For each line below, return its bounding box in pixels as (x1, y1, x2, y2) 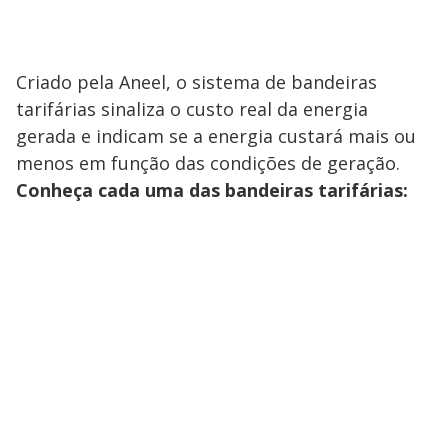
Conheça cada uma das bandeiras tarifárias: (16, 178, 408, 203)
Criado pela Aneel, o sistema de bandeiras (16, 70, 377, 95)
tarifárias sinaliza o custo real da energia (16, 97, 368, 122)
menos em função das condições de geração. (16, 151, 400, 176)
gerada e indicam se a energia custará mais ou (16, 124, 416, 149)
